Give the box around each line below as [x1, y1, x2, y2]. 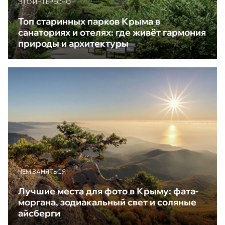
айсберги [18, 207, 60, 219]
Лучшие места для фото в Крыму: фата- [18, 185, 198, 197]
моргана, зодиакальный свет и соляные [18, 196, 196, 208]
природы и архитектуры [18, 37, 129, 49]
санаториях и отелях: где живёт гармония [18, 26, 206, 38]
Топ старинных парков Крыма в [18, 15, 160, 27]
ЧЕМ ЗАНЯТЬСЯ [18, 168, 66, 176]
